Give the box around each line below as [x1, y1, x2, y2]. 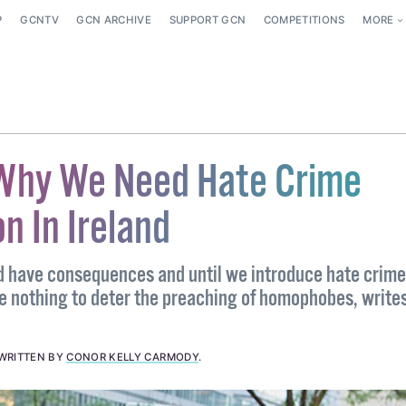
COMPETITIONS [263, 14, 345, 27]
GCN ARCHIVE [76, 14, 152, 27]
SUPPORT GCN [169, 14, 246, 27]
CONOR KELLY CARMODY [66, 351, 198, 364]
